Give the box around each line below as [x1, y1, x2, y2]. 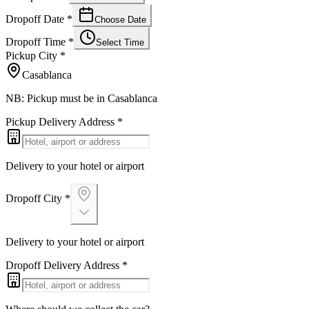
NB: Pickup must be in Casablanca [6, 92, 157, 104]
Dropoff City [6, 192, 62, 204]
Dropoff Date [6, 12, 64, 25]
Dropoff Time [6, 35, 66, 48]
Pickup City [6, 49, 57, 61]
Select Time [96, 37, 144, 48]
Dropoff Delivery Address [6, 259, 119, 271]
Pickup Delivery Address [6, 115, 114, 128]
